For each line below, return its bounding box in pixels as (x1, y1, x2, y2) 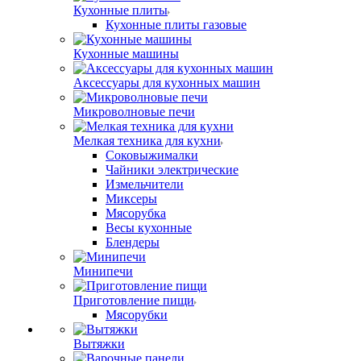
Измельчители (106, 177, 184, 191)
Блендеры (106, 235, 160, 249)
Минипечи (73, 264, 133, 278)
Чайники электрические (106, 163, 239, 176)
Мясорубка (106, 206, 166, 220)
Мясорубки (106, 308, 168, 322)
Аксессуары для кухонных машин (73, 76, 260, 89)
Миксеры (106, 192, 157, 205)
